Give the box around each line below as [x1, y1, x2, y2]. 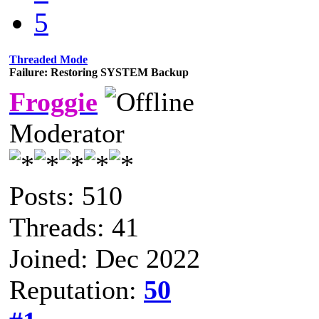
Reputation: [9, 274, 144, 305]
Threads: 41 [9, 211, 139, 242]
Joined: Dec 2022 [9, 243, 200, 273]
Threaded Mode [9, 53, 88, 66]
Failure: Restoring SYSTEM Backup [9, 66, 189, 78]
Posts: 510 [9, 180, 122, 211]
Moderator [9, 117, 125, 148]
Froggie [9, 86, 98, 117]
